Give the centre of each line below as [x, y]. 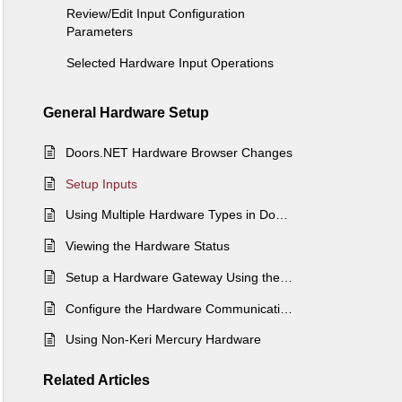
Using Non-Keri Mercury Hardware [163, 340]
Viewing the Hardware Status [148, 246]
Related [70, 380]
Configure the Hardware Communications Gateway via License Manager [286, 308]
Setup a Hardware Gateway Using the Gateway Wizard [286, 277]
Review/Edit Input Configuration [155, 13]
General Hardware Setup [126, 112]
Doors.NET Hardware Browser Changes [179, 152]
